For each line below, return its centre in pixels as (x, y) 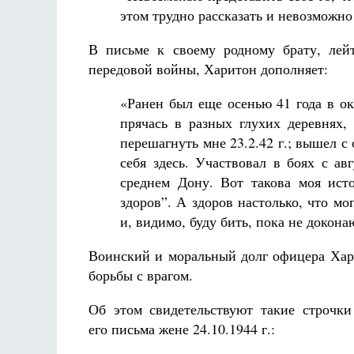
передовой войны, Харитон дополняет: (208, 69)
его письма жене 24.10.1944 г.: (182, 329)
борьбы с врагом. (141, 275)
